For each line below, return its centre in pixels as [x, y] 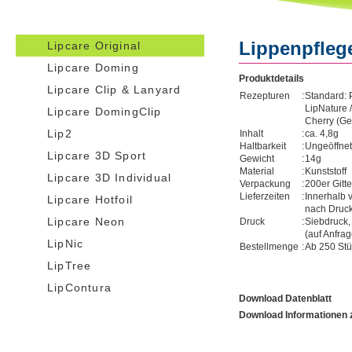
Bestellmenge [271, 247]
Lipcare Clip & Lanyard [114, 90]
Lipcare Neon [86, 222]
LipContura [79, 288]
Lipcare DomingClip [104, 112]
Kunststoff [326, 171]
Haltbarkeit [263, 146]
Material [257, 171]
